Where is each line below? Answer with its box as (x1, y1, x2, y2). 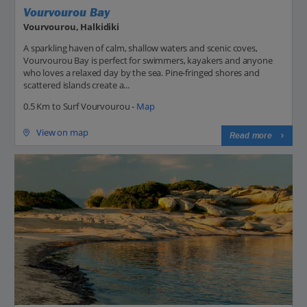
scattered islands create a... (23, 79, 130, 92)
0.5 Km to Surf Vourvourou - (23, 100, 137, 113)
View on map (36, 126, 88, 139)
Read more (230, 130, 272, 142)
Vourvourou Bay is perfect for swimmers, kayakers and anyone (23, 54, 273, 67)
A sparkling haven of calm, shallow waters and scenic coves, (23, 42, 258, 55)
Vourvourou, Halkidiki (23, 21, 120, 34)
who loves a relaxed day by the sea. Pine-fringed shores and (23, 66, 260, 79)
